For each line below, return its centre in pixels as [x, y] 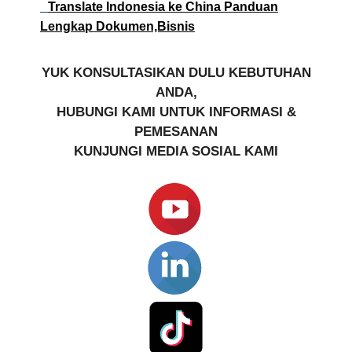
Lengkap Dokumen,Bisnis [117, 26]
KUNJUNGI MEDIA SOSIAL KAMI [176, 151]
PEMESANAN [176, 131]
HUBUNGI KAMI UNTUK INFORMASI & [176, 112]
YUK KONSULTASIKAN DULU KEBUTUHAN [176, 72]
